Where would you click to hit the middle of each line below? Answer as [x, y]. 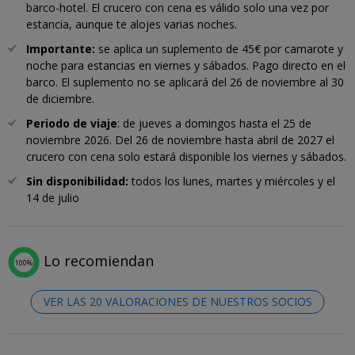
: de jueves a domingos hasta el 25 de [214, 123]
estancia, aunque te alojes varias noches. [133, 24]
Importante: [62, 48]
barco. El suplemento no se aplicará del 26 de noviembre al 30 [185, 82]
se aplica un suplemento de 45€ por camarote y [221, 48]
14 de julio [53, 197]
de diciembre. [60, 98]
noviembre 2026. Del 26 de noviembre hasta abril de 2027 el [180, 139]
